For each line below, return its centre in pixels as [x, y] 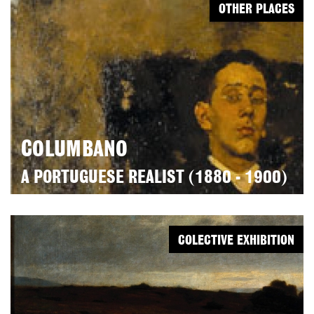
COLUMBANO [75, 150]
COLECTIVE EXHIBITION [236, 241]
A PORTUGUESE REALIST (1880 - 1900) [154, 178]
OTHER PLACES [257, 10]
